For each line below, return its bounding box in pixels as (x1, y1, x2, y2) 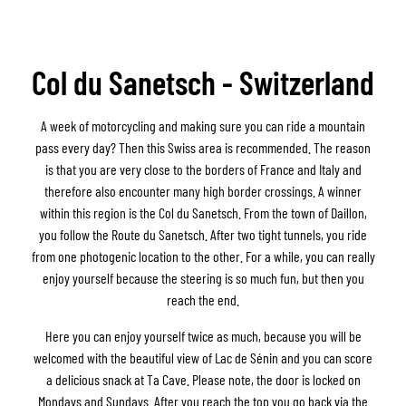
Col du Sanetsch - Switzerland (32, 62, 374, 101)
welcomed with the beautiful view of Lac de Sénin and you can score (34, 348, 372, 366)
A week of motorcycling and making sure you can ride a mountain (41, 116, 365, 134)
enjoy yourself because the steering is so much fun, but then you (42, 268, 364, 286)
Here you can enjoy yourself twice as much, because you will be (44, 326, 362, 344)
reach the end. (167, 290, 239, 308)
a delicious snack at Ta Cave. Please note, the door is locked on (45, 370, 361, 388)
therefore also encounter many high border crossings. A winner (44, 181, 362, 199)
